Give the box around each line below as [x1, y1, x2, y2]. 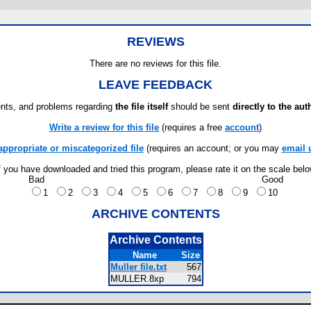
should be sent [168, 101, 233, 112]
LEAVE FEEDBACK [99, 78, 212, 92]
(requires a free [159, 122, 225, 133]
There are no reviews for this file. [90, 58, 221, 69]
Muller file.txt [110, 262, 167, 272]
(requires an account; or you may [143, 143, 282, 153]
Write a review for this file [49, 122, 159, 133]
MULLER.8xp [110, 274, 172, 284]
